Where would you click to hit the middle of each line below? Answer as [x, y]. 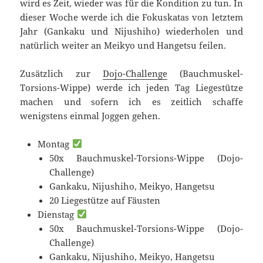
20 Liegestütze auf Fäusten [105, 200]
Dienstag [57, 214]
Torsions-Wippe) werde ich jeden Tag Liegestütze [131, 87]
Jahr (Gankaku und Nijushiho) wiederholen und [131, 31]
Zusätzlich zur [61, 73]
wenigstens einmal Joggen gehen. [90, 115]
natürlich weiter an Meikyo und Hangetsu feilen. [123, 45]
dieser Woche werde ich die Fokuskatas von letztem [131, 17]
